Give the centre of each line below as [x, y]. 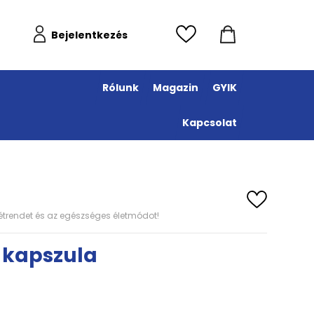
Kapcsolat [210, 123]
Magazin [176, 88]
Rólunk [121, 88]
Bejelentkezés [89, 35]
